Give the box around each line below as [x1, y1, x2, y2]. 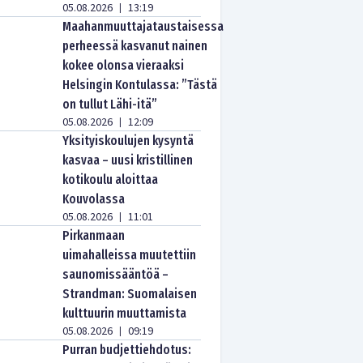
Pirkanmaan [62, 228, 126, 243]
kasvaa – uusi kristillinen [62, 152, 194, 168]
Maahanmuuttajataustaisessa [62, 19, 224, 34]
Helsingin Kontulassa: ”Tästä [62, 77, 218, 92]
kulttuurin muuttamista [62, 305, 187, 321]
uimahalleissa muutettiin [62, 247, 197, 263]
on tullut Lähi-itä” [62, 96, 158, 112]
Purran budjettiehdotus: [62, 342, 192, 357]
